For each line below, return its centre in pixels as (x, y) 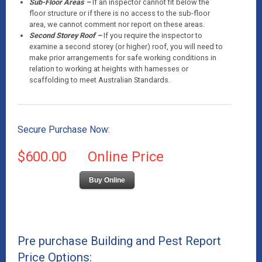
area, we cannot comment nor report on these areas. (117, 24)
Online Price (126, 157)
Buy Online (107, 180)
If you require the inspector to (153, 35)
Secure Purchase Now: (64, 130)
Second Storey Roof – (66, 35)
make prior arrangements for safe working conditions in (123, 58)
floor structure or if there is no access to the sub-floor (120, 13)
